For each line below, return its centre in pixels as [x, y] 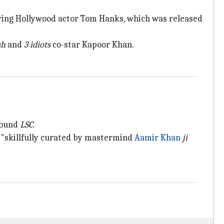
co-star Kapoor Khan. [92, 45]
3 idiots [37, 45]
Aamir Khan [157, 138]
